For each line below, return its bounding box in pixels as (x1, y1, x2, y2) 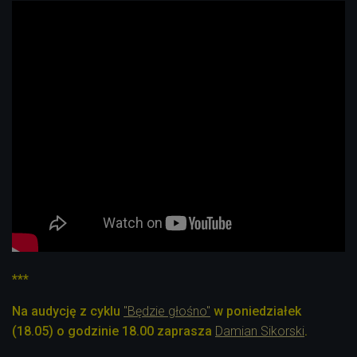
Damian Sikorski (215, 323, 304, 339)
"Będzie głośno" (124, 303, 210, 319)
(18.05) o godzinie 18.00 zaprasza (12, 323, 212, 339)
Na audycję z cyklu (12, 303, 124, 319)
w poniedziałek (214, 303, 301, 319)
